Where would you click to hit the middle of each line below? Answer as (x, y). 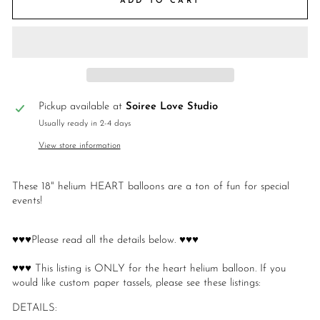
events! (27, 201)
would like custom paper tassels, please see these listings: (136, 284)
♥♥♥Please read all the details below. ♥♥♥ (105, 241)
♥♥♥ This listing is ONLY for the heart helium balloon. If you (149, 269)
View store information (79, 146)
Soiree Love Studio (171, 107)
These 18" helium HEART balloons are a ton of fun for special (151, 187)
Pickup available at (82, 107)
